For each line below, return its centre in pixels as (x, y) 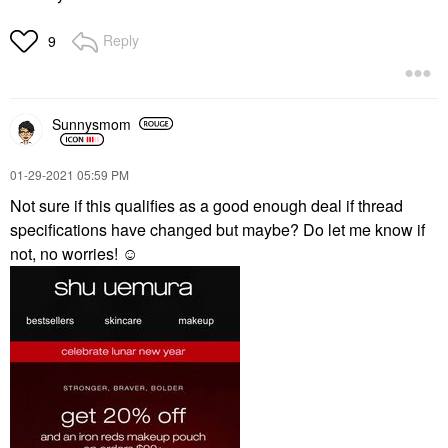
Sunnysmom (91, 123)
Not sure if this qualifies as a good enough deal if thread (206, 206)
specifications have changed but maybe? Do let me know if (217, 230)
